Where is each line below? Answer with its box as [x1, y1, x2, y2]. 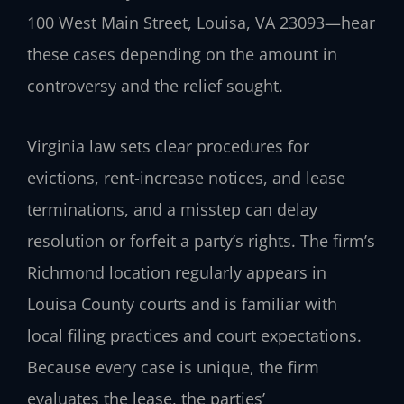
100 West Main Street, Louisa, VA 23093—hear [27, 12, 375, 34]
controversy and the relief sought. [27, 75, 283, 97]
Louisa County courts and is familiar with [27, 292, 337, 315]
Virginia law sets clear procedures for [27, 134, 309, 157]
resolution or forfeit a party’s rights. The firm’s [27, 229, 375, 252]
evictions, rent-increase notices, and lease [27, 166, 345, 188]
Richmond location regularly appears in [27, 261, 326, 283]
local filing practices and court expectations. [27, 324, 362, 346]
